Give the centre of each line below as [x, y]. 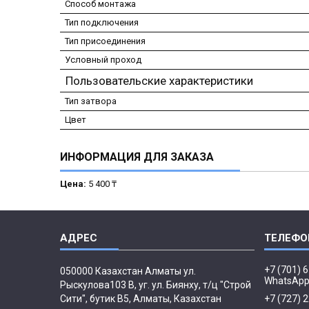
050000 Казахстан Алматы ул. [128, 271]
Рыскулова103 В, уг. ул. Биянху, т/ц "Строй [156, 285]
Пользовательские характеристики [159, 81]
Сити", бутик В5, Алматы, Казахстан [141, 299]
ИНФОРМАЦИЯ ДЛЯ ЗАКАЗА [137, 157]
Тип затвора [91, 101]
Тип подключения [102, 23]
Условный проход [103, 60]
